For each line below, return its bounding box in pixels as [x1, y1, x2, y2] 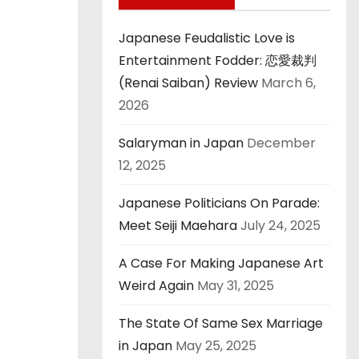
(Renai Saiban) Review [119, 74, 258, 92]
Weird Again [119, 276, 194, 295]
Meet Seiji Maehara [119, 216, 237, 235]
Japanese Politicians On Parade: [119, 194, 320, 212]
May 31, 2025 [197, 276, 274, 295]
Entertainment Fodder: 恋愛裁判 [119, 51, 317, 70]
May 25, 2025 [175, 337, 256, 355]
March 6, [261, 74, 316, 92]
